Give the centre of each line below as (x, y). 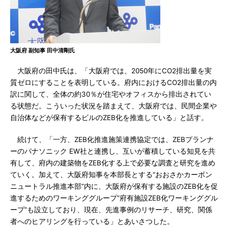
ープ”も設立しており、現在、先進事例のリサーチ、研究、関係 (111, 210)
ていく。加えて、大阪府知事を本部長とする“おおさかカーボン (111, 175)
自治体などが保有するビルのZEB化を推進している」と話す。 (109, 118)
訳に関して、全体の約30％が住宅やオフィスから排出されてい (111, 94)
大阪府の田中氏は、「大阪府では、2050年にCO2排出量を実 (111, 71)
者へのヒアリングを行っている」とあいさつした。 (92, 221)
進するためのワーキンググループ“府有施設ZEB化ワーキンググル (114, 198)
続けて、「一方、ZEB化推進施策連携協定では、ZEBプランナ (112, 139)
